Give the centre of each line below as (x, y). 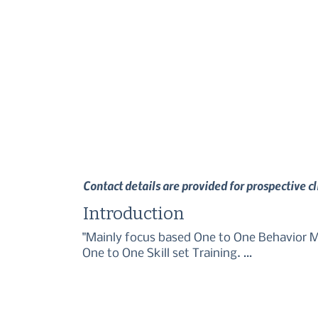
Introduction (133, 214)
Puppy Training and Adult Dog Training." (192, 270)
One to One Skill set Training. (163, 254)
